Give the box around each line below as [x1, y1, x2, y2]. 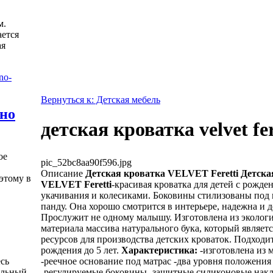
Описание [41, 168, 83, 179]
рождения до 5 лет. [41, 244, 121, 255]
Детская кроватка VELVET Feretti [85, 168, 241, 179]
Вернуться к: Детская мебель [41, 94, 160, 105]
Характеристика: [121, 244, 197, 255]
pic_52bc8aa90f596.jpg [41, 157, 132, 168]
